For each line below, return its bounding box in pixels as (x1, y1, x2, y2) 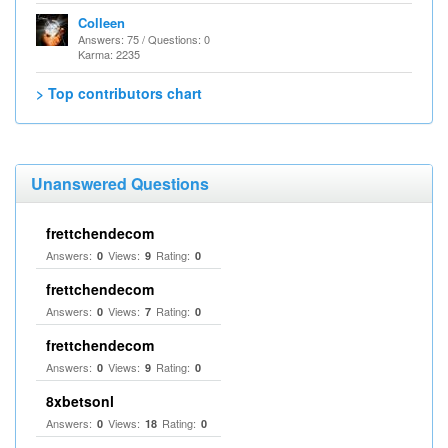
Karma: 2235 (78, 46, 140, 62)
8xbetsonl (46, 391, 114, 411)
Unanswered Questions (31, 172, 209, 195)
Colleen (78, 13, 125, 32)
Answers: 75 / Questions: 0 (78, 31, 210, 47)
